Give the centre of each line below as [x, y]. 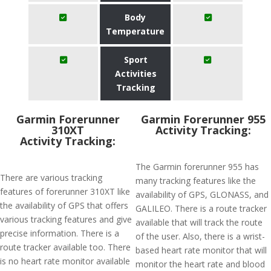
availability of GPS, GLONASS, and [202, 194]
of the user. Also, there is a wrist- [200, 236]
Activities [135, 73]
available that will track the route [199, 222]
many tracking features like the [196, 181]
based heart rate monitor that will [201, 250]
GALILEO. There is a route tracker [201, 208]
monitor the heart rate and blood [200, 264]
